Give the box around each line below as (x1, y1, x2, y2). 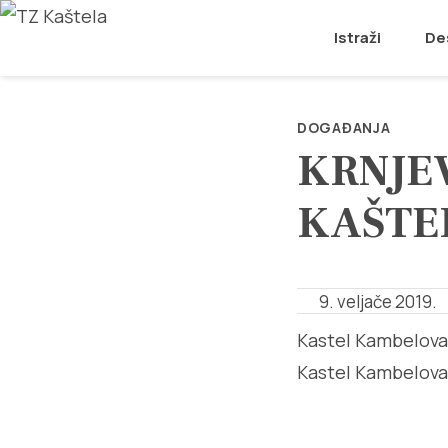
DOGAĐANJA (297, 118, 391, 137)
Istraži (334, 27, 381, 48)
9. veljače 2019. (319, 290, 437, 313)
